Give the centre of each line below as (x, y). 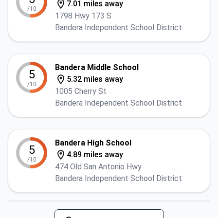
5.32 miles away (95, 79)
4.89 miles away (95, 154)
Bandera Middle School (97, 67)
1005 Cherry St (81, 91)
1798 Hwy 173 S (83, 16)
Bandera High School (93, 143)
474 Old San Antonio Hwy (98, 167)
